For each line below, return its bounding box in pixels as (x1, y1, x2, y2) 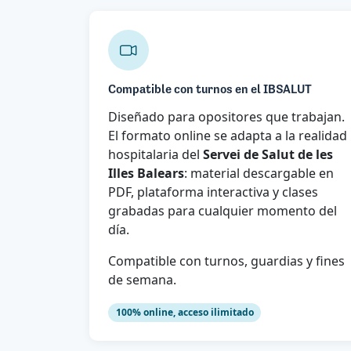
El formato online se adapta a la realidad (108, 127, 347, 145)
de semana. (108, 271, 176, 289)
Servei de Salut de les (203, 146, 333, 164)
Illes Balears (108, 165, 184, 183)
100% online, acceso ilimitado (115, 306, 254, 320)
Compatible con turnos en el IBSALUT (108, 84, 312, 97)
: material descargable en (184, 165, 334, 183)
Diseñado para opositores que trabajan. (108, 108, 345, 126)
